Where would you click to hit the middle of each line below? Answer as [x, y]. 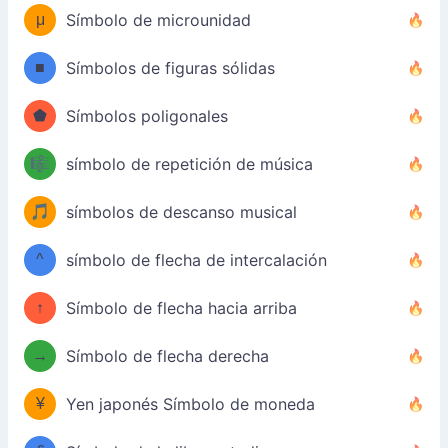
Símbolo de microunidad [158, 20]
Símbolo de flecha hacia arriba [181, 308]
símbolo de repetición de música [189, 164]
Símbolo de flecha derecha [167, 356]
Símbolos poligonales [147, 116]
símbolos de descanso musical [181, 212]
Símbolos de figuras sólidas [170, 68]
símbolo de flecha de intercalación [196, 260]
